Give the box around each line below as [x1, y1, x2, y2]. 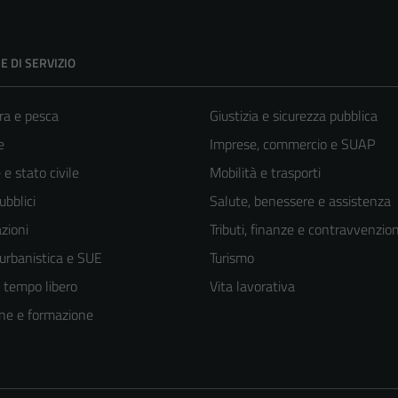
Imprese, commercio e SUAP [210, 133, 375, 155]
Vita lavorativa [210, 275, 295, 298]
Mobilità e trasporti [210, 162, 321, 184]
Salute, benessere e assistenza [210, 190, 391, 212]
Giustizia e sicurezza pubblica [210, 105, 378, 127]
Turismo [210, 247, 254, 269]
